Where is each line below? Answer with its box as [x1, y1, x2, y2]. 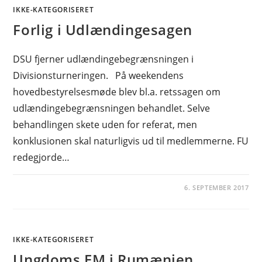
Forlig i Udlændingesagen [13, 20, 192, 39]
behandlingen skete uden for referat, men [13, 118, 198, 131]
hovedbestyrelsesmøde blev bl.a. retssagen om [13, 85, 221, 98]
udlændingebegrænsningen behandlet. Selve [13, 102, 211, 115]
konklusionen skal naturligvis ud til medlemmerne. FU [13, 135, 249, 147]
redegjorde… [13, 151, 70, 164]
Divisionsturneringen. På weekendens [13, 69, 184, 82]
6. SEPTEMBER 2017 [184, 183, 249, 192]
